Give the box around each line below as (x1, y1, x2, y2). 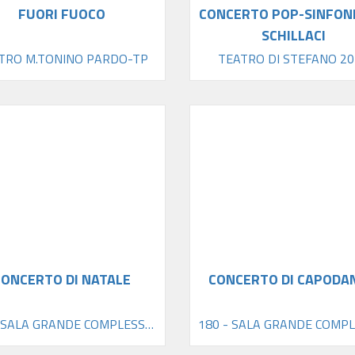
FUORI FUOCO (17, 3, 105, 25)
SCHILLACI (261, 25, 326, 47)
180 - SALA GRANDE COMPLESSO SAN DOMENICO (144, 314, 154, 334)
